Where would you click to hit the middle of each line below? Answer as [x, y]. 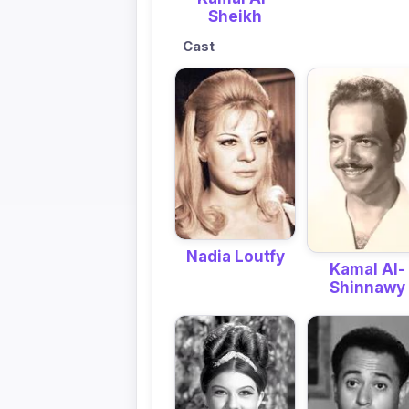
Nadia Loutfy [235, 257]
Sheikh [236, 17]
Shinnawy [368, 288]
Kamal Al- [368, 270]
